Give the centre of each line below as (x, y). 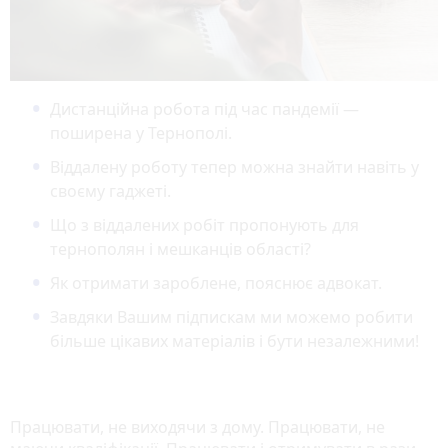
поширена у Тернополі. (141, 132)
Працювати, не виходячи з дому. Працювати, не (197, 426)
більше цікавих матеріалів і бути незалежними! (234, 340)
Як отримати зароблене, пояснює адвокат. (216, 282)
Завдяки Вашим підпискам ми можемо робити (231, 316)
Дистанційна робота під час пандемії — (204, 108)
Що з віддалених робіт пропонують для (204, 224)
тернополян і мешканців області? (180, 248)
